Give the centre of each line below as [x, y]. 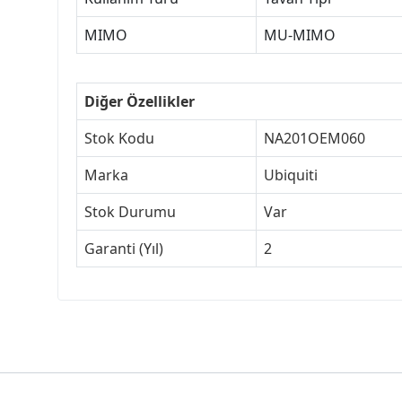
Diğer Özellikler [140, 101]
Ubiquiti [291, 175]
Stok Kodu [119, 138]
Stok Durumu [130, 211]
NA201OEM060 [315, 138]
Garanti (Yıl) [124, 248]
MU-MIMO [300, 35]
